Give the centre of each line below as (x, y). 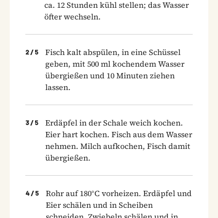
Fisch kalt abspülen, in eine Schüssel (113, 52)
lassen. (58, 87)
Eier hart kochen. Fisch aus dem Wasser (119, 134)
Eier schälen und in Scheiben (99, 205)
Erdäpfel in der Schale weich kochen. (114, 122)
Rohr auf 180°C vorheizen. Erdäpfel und (119, 193)
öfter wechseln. (73, 16)
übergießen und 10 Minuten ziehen (110, 75)
